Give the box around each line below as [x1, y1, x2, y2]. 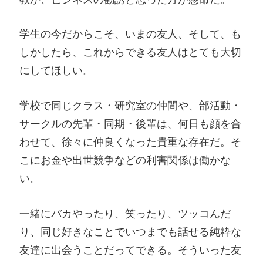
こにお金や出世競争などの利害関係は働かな [19, 154, 231, 167]
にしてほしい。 [19, 64, 93, 77]
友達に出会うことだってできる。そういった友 [19, 244, 241, 256]
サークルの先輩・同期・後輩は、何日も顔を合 [19, 117, 241, 130]
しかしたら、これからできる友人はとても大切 [19, 46, 241, 59]
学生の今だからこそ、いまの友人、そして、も [19, 28, 241, 41]
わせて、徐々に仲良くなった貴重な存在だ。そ [19, 136, 241, 149]
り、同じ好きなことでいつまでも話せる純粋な [19, 225, 241, 238]
